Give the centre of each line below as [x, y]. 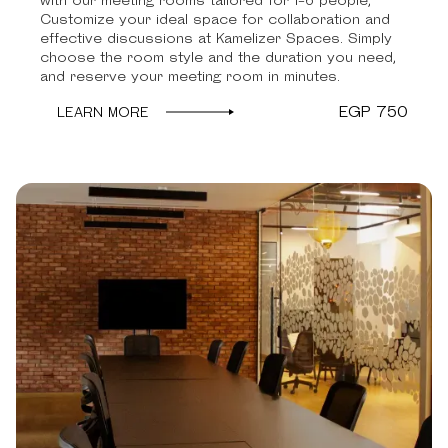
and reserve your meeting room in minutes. [190, 76]
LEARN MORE [103, 112]
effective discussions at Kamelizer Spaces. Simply [216, 38]
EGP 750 [373, 112]
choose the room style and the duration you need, [218, 57]
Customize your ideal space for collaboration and [215, 19]
